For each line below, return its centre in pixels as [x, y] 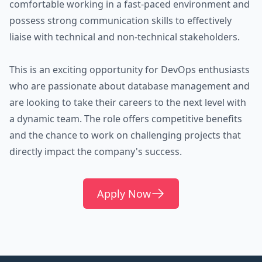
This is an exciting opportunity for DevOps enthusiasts [130, 70]
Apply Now [124, 194]
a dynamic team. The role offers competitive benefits [126, 119]
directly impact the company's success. [96, 151]
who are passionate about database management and [130, 86]
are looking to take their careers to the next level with [128, 102]
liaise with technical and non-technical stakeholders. [125, 37]
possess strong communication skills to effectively [120, 20]
